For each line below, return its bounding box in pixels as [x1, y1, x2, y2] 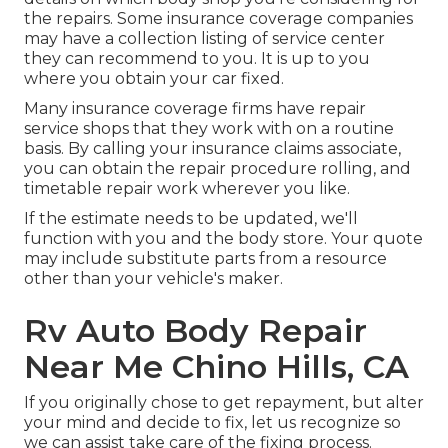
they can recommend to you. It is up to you [24, 49, 370, 69]
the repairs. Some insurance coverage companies [24, 9, 413, 29]
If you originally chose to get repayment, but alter [24, 393, 424, 413]
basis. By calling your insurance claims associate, [24, 139, 401, 159]
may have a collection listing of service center [24, 29, 385, 49]
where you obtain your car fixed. [24, 69, 284, 89]
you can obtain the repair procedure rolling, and [24, 159, 411, 179]
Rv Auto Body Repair [24, 311, 367, 351]
